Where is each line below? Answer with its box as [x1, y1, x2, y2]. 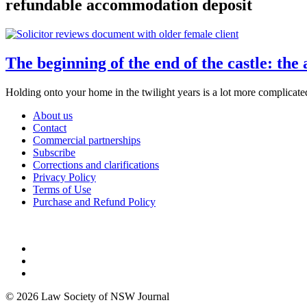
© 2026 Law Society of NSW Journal [5, 290, 169, 302]
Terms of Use [33, 183, 91, 195]
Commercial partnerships [33, 134, 140, 146]
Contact [33, 121, 66, 134]
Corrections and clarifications [33, 158, 159, 171]
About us [33, 109, 73, 121]
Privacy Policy [33, 171, 96, 183]
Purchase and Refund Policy [33, 195, 156, 208]
